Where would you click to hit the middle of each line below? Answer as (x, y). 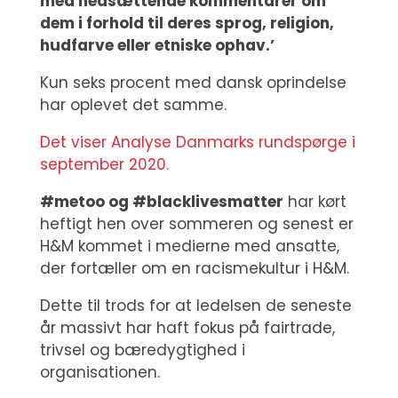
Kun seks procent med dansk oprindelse (193, 83)
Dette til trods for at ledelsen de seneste (195, 306)
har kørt (314, 202)
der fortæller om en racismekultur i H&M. (194, 268)
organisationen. (99, 372)
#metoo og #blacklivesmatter (161, 202)
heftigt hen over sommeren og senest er (196, 224)
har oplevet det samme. (133, 105)
